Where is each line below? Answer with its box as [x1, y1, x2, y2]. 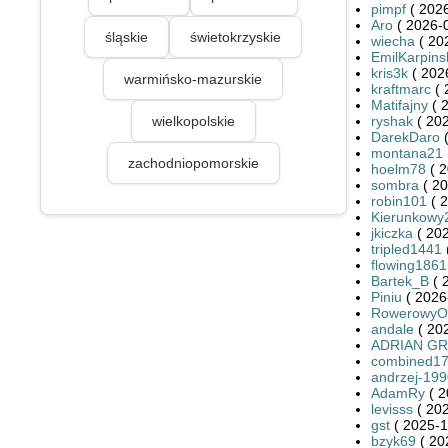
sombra [370, 176, 419, 193]
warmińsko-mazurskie [124, 70, 263, 87]
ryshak [370, 112, 413, 129]
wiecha [370, 32, 415, 49]
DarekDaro [370, 128, 440, 145]
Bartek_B [370, 272, 429, 289]
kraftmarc [370, 80, 431, 97]
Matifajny [370, 96, 428, 113]
